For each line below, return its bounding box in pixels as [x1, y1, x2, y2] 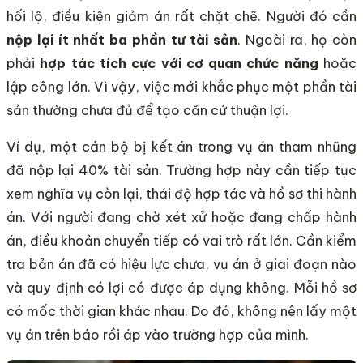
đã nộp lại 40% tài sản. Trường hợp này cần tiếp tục [6, 161, 357, 178]
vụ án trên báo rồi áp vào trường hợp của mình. [6, 326, 309, 343]
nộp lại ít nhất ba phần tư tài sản [6, 31, 237, 48]
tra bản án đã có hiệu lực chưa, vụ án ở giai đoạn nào [6, 255, 357, 272]
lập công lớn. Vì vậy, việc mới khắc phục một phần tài [6, 78, 357, 95]
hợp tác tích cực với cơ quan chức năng [40, 54, 318, 71]
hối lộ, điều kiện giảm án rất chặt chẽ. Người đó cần [6, 7, 357, 24]
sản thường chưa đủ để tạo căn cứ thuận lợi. [6, 101, 288, 118]
